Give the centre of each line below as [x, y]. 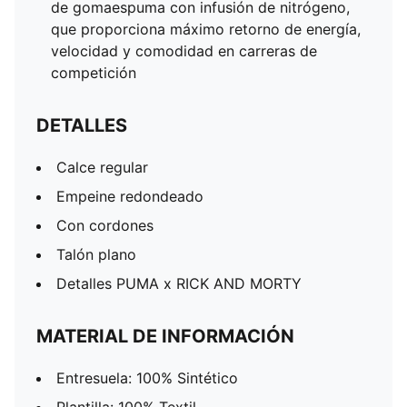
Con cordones [105, 225]
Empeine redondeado [130, 196]
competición [94, 73]
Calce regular [102, 167]
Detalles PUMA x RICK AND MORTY [179, 283]
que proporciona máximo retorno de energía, [206, 29]
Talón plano [96, 254]
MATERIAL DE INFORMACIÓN [165, 336]
